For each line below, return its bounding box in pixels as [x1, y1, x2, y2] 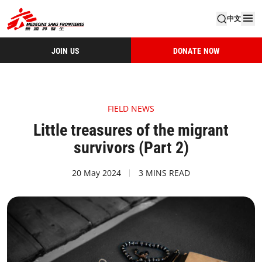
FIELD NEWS [108, 103, 154, 114]
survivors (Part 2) [73, 138, 189, 157]
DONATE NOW [173, 46, 220, 56]
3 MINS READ [139, 167, 190, 178]
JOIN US [51, 46, 80, 56]
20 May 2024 [72, 167, 121, 178]
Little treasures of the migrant [33, 120, 229, 140]
